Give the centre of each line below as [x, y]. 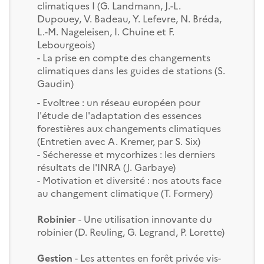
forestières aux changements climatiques [129, 128]
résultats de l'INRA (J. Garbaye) [106, 166]
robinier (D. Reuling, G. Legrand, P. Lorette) [131, 231]
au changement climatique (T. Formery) [125, 192]
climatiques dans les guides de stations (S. [131, 70]
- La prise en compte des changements [123, 57]
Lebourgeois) [66, 44]
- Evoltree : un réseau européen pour [118, 102]
